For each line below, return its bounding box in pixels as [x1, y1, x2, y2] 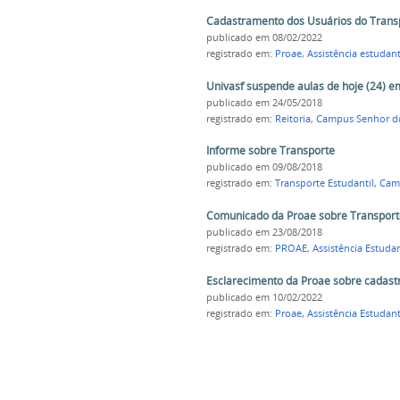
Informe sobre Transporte [205, 143, 335, 159]
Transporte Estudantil [274, 177, 374, 190]
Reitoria [274, 112, 311, 125]
